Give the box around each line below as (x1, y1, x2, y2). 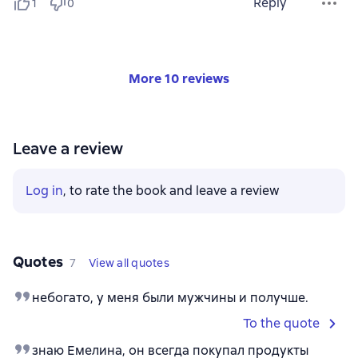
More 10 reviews (129, 70, 229, 88)
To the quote (243, 315, 320, 332)
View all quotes (89, 256, 169, 271)
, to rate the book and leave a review (63, 182, 280, 200)
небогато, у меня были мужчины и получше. (32, 289, 308, 307)
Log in (26, 182, 63, 200)
